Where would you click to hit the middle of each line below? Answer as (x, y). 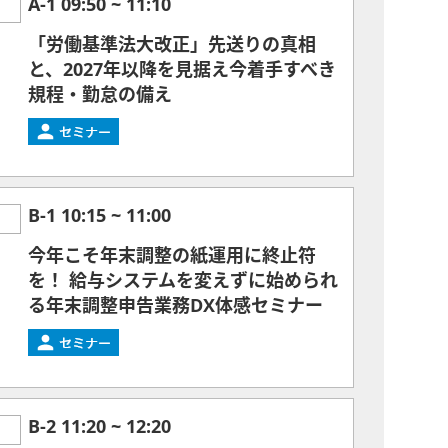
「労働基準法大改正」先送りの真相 (172, 45)
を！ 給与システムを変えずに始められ (183, 281)
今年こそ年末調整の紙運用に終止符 (172, 256)
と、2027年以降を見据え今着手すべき (182, 70)
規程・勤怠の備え (100, 95)
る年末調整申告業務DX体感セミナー (175, 306)
